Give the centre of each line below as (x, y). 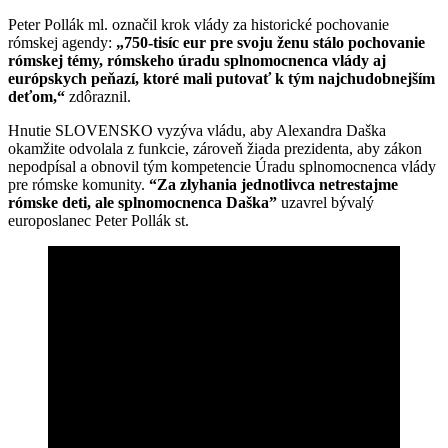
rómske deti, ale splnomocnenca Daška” (144, 202)
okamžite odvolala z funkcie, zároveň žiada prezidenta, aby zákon (215, 148)
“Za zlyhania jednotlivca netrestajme (273, 184)
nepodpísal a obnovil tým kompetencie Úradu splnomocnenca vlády (222, 166)
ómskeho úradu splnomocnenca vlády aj (250, 60)
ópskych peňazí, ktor (101, 78)
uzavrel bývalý (327, 202)
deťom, (32, 96)
